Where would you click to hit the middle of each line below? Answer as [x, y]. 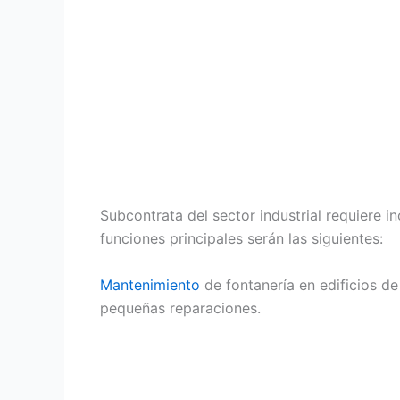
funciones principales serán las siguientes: [242, 239]
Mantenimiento [150, 284]
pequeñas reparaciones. [180, 308]
